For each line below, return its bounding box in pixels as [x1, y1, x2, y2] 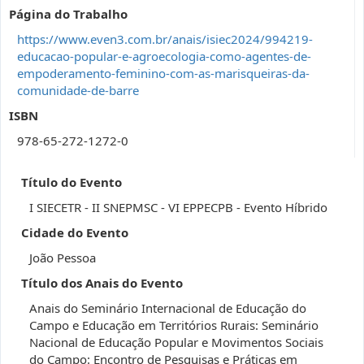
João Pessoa [29, 249, 96, 266]
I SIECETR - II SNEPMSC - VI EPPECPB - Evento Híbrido [29, 199, 327, 215]
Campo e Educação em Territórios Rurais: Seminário [29, 317, 318, 333]
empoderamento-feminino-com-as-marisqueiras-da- [17, 65, 310, 81]
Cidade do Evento [21, 224, 128, 240]
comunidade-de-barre [17, 82, 139, 98]
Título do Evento [21, 174, 122, 190]
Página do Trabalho [9, 6, 128, 22]
